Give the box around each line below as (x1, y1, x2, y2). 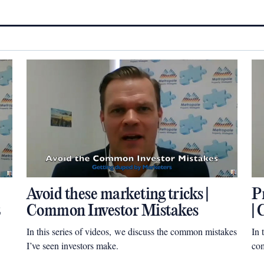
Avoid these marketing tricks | (26, 186, 209, 204)
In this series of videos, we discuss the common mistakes (26, 225, 237, 237)
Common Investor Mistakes (26, 202, 199, 220)
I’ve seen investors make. (26, 239, 118, 252)
